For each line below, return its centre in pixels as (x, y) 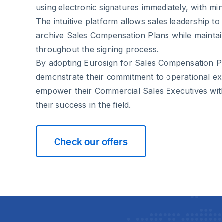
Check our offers (91, 141)
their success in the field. (83, 105)
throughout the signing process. (97, 49)
